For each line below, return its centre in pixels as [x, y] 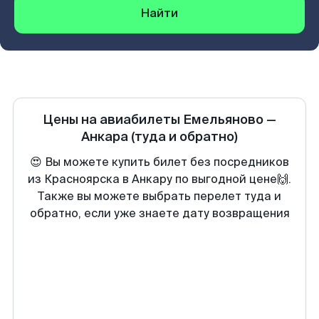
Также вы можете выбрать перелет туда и [159, 196]
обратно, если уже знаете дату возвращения [159, 213]
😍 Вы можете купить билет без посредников [159, 162]
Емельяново [223, 120]
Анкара [105, 137]
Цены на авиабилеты [113, 120]
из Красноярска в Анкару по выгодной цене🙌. [159, 179]
